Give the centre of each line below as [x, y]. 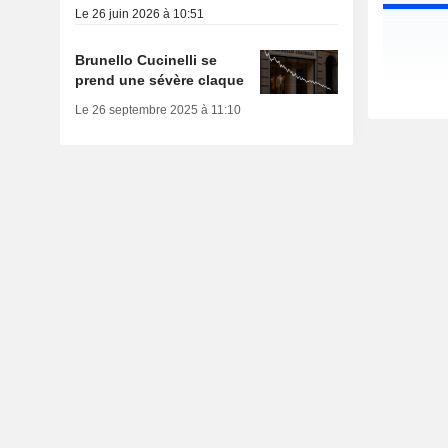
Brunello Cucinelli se [145, 60]
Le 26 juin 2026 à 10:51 [139, 14]
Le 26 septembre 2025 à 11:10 [157, 110]
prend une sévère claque [159, 80]
